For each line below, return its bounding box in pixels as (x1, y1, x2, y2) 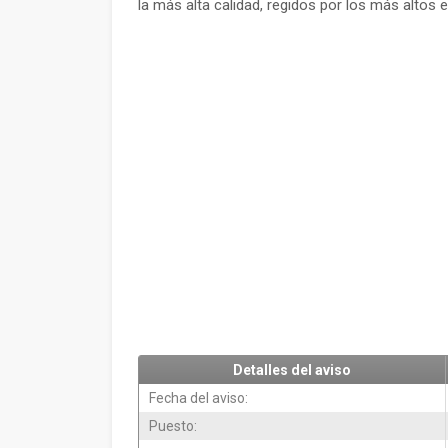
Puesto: (149, 418, 197, 434)
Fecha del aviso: (149, 390, 248, 406)
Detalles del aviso (233, 362, 351, 378)
